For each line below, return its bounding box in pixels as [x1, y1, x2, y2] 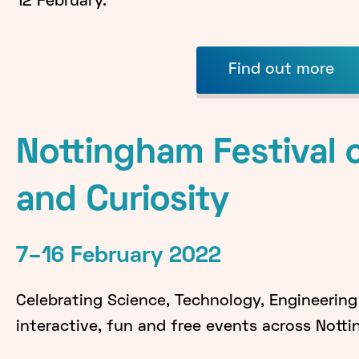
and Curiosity [15, 184, 229, 217]
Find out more [228, 62, 335, 77]
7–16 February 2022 [15, 245, 221, 267]
